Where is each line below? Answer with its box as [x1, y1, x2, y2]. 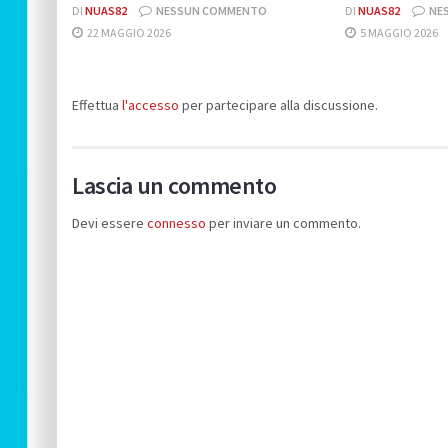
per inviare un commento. [206, 214, 361, 233]
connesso [147, 214, 206, 233]
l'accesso [122, 96, 179, 115]
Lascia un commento [72, 170, 277, 202]
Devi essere [72, 214, 147, 233]
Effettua [72, 96, 122, 115]
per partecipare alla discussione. [179, 96, 378, 115]
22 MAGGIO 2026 [85, 25, 171, 41]
